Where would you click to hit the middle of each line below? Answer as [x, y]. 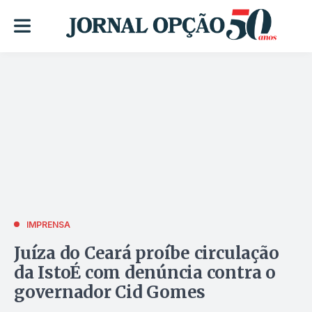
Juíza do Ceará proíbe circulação [147, 253]
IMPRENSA [48, 224]
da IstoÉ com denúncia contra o [145, 272]
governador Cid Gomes [110, 292]
